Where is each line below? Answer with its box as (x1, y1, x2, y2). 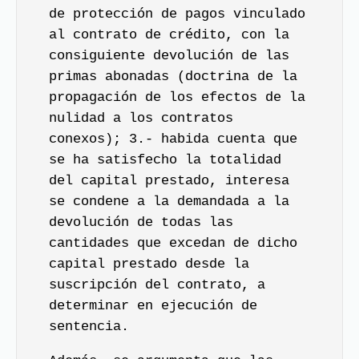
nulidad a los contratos (49, 111, 233, 126)
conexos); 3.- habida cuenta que (49, 131, 297, 147)
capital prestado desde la (49, 256, 249, 272)
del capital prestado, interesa (49, 173, 289, 188)
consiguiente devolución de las (49, 48, 289, 63)
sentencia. (49, 319, 129, 334)
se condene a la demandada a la (49, 194, 289, 209)
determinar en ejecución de (49, 298, 257, 313)
